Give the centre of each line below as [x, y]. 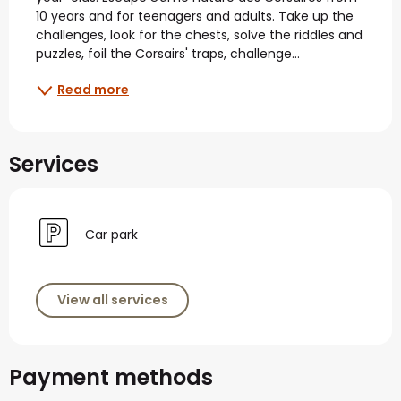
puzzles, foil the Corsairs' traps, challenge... [168, 53]
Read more [93, 90]
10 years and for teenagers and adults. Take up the [195, 16]
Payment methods [111, 378]
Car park [111, 235]
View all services [112, 300]
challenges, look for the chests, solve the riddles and [199, 34]
